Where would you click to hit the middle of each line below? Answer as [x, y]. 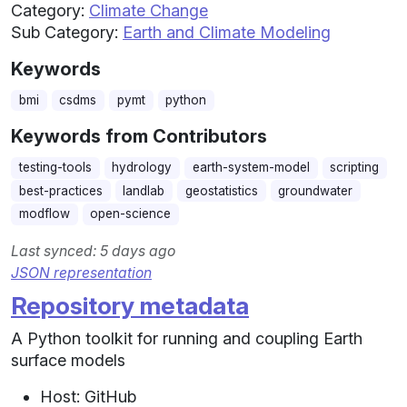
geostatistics [221, 190]
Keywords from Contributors [139, 137]
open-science [131, 214]
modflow [44, 214]
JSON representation [81, 273]
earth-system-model [251, 168]
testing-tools [55, 168]
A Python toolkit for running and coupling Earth [187, 338]
